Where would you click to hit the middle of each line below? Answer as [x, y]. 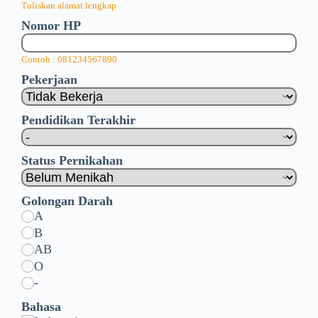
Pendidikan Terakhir [78, 120]
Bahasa [41, 306]
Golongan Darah [67, 201]
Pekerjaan [49, 79]
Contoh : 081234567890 [69, 60]
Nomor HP [51, 26]
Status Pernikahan [72, 160]
